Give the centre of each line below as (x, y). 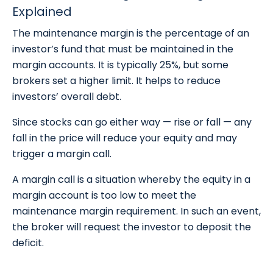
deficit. (29, 243)
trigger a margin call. (62, 154)
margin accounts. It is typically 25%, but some (120, 65)
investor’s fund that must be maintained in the (123, 49)
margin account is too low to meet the (104, 196)
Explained (42, 12)
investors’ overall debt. (67, 97)
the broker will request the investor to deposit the (132, 227)
